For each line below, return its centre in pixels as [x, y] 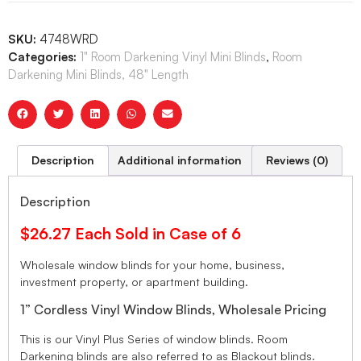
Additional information [180, 160]
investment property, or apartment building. [134, 282]
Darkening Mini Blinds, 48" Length [98, 74]
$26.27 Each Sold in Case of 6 [131, 233]
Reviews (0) [297, 160]
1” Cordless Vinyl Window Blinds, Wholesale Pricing [173, 309]
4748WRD [69, 39]
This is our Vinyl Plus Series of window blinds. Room [154, 338]
